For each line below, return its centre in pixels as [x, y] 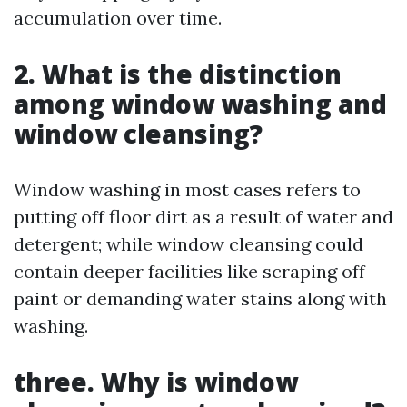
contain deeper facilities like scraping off [189, 271]
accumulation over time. [118, 18]
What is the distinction [192, 74]
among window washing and [200, 104]
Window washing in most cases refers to [187, 189]
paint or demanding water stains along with [200, 298]
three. [57, 382]
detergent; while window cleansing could [189, 244]
